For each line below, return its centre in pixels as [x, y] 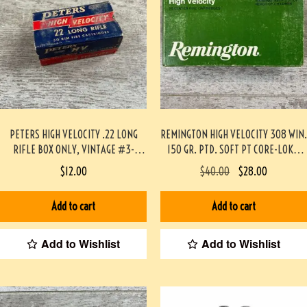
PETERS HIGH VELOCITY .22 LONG [73, 135]
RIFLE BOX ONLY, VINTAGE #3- [73, 150]
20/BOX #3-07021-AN [234, 165]
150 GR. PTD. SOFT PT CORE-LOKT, [234, 150]
